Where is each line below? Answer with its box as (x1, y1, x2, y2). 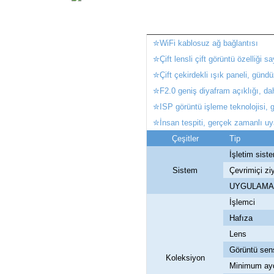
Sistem (172, 166, 198, 176)
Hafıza (229, 213, 253, 223)
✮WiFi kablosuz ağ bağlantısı (153, 39, 258, 48)
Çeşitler (171, 134, 199, 144)
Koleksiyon (165, 253, 205, 263)
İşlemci (229, 198, 255, 207)
